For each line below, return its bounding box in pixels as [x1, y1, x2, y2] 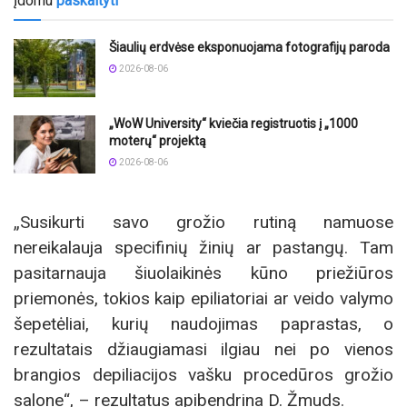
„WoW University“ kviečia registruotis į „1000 [109, 116, 358, 132]
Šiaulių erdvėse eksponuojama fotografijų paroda [109, 39, 390, 55]
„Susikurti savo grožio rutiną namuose [14, 212, 393, 233]
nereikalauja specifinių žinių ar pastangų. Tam [14, 237, 393, 259]
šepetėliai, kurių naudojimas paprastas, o [14, 313, 393, 335]
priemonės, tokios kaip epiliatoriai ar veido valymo [14, 288, 393, 310]
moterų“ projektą [109, 134, 206, 149]
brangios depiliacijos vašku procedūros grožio [14, 364, 393, 386]
